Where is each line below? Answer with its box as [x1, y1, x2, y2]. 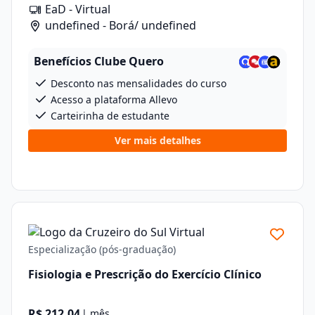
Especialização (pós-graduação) [28, 243, 176, 256]
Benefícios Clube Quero [34, 53, 164, 69]
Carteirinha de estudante [48, 109, 169, 122]
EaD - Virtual [42, 1, 110, 17]
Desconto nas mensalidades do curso [48, 77, 226, 90]
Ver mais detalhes [114, 134, 201, 147]
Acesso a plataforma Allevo [48, 93, 177, 106]
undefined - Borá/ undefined [42, 18, 196, 33]
